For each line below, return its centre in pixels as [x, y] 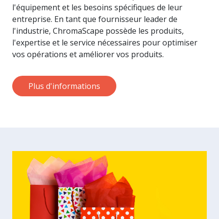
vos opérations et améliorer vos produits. [88, 54]
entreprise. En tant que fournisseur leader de [95, 19]
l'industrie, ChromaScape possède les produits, [98, 31]
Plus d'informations [64, 86]
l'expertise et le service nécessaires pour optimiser [105, 42]
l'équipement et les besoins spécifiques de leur [97, 7]
